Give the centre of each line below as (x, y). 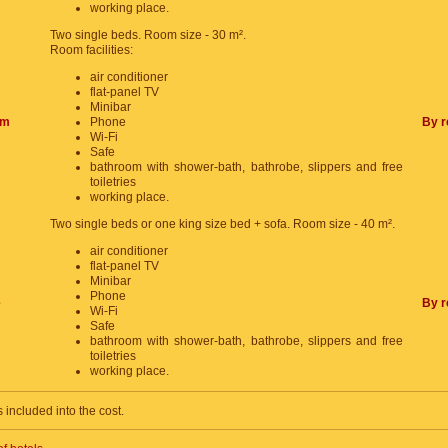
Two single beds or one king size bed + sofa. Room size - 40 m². (222, 224)
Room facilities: (91, 50)
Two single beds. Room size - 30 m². (148, 35)
